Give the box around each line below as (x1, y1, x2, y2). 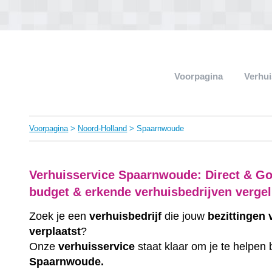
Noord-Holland (78, 124, 127, 133)
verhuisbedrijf (89, 209, 162, 222)
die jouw (161, 209, 208, 222)
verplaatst (29, 225, 81, 237)
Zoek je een (29, 209, 90, 222)
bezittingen (208, 209, 266, 222)
